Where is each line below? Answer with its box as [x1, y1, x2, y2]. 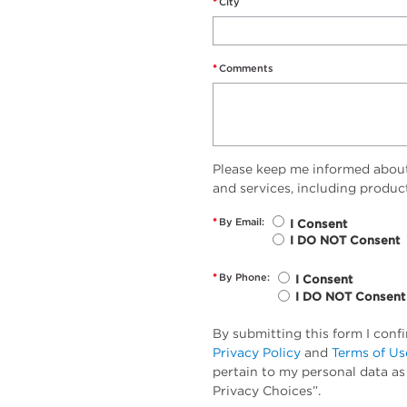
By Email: [219, 214, 264, 228]
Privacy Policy [213, 345, 301, 361]
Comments [219, 62, 273, 75]
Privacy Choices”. [213, 383, 321, 399]
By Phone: [219, 271, 270, 284]
